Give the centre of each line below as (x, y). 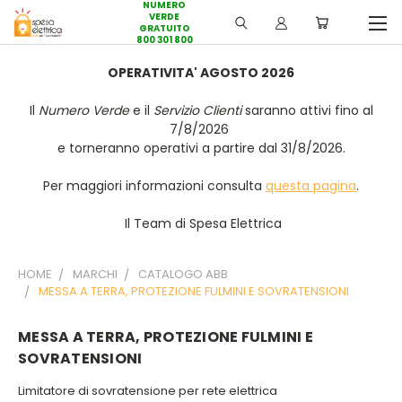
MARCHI (95, 274)
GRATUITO (164, 28)
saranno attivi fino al (307, 110)
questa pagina (311, 186)
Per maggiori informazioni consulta (154, 186)
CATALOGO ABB (183, 274)
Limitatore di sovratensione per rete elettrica (148, 390)
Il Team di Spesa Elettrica (201, 223)
